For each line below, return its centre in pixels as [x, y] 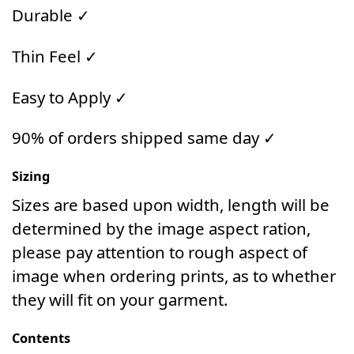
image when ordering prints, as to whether [174, 276]
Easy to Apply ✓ [70, 97]
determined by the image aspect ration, [161, 229]
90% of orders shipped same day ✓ [144, 138]
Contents [41, 339]
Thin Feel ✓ [55, 56]
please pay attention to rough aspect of [160, 252]
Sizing [31, 177]
